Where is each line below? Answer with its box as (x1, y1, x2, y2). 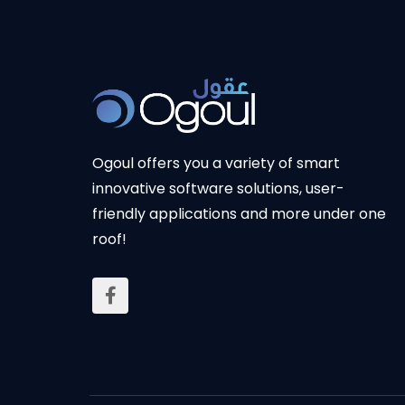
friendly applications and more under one (92, 203, 386, 225)
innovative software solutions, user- (92, 178, 344, 200)
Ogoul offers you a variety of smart (92, 153, 340, 174)
